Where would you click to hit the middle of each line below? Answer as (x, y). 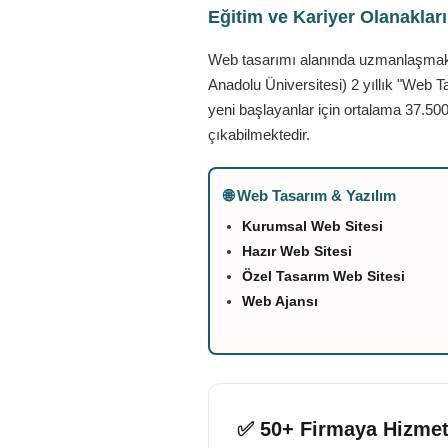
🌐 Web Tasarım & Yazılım (310, 195)
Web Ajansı (280, 301)
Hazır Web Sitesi (297, 251)
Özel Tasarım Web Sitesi (323, 276)
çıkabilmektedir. (259, 134)
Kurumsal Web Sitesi (312, 226)
